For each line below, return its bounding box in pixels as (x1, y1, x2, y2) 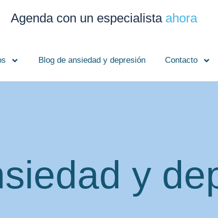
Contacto (164, 55, 198, 65)
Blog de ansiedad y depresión (38, 55, 145, 65)
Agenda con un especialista (10, 10, 165, 25)
